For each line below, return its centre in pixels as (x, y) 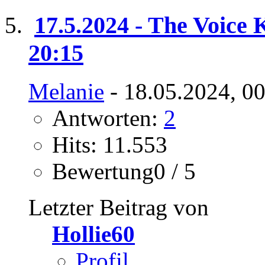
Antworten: (108, 118)
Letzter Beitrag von (119, 207)
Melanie (66, 91)
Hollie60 (93, 234)
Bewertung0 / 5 (124, 171)
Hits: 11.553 (110, 144)
